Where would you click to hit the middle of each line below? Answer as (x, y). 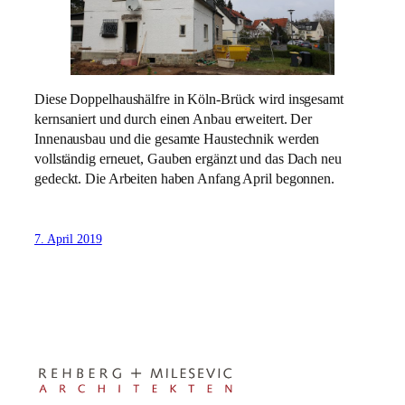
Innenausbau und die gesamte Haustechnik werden (177, 139)
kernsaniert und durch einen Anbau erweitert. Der (174, 119)
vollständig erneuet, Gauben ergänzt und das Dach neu (188, 159)
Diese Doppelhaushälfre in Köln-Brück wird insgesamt (189, 99)
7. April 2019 (68, 240)
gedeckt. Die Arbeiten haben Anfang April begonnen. (184, 179)
